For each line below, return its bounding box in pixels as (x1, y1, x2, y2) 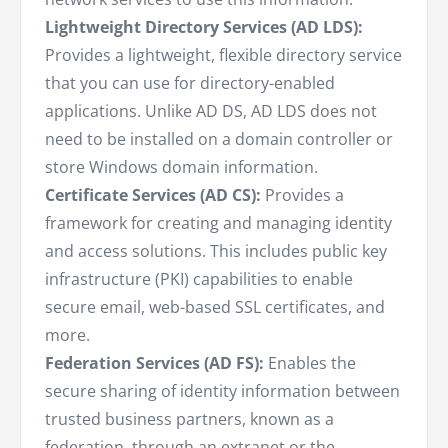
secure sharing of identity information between (45, 380, 400, 403)
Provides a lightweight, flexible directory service (45, 44, 402, 67)
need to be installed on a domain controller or (45, 128, 393, 151)
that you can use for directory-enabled (45, 72, 335, 95)
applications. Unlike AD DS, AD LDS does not (45, 100, 377, 123)
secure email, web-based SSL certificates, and (45, 296, 385, 319)
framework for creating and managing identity (45, 212, 392, 235)
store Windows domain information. (45, 156, 318, 179)
